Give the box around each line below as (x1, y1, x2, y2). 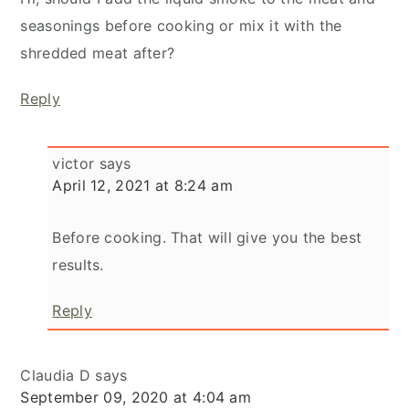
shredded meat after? (20, 43, 175, 62)
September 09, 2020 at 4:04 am (20, 387, 252, 406)
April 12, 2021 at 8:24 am (52, 175, 233, 194)
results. (52, 255, 104, 274)
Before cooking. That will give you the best (52, 227, 362, 246)
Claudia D (20, 365, 91, 384)
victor (52, 153, 95, 173)
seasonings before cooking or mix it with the (20, 16, 342, 35)
